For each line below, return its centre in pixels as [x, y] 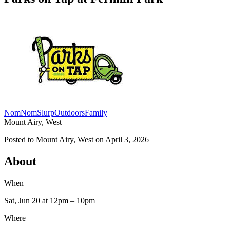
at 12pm [54, 200]
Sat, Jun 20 [22, 200]
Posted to [19, 139]
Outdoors [70, 112]
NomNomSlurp [29, 112]
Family [96, 112]
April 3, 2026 [127, 139]
